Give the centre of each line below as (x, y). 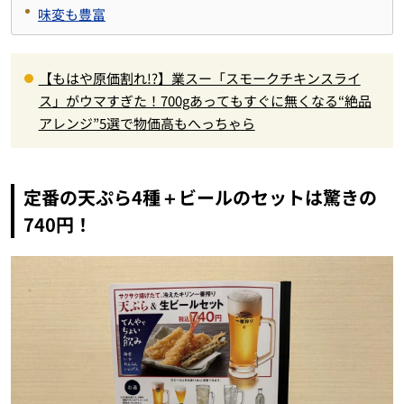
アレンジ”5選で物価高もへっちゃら (147, 123)
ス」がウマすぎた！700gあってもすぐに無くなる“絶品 (205, 100)
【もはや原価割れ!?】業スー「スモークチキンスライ (199, 78)
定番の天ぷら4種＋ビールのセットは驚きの (200, 197)
